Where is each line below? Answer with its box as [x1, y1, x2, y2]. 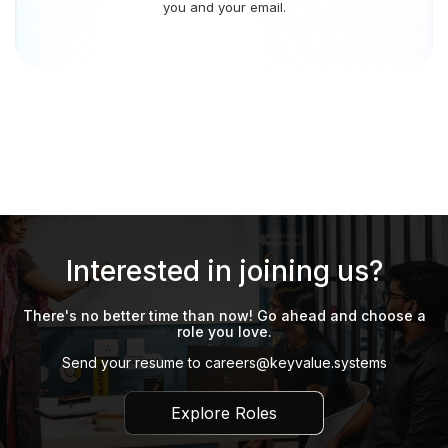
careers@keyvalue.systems [204, 354, 387, 372]
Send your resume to [61, 354, 205, 372]
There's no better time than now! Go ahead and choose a [22, 307, 426, 325]
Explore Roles [171, 403, 277, 424]
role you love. [176, 323, 272, 341]
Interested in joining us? [65, 254, 383, 289]
